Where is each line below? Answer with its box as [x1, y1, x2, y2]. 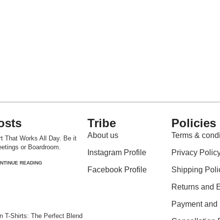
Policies [171, 116, 217, 130]
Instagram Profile [87, 148, 147, 157]
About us [87, 131, 119, 139]
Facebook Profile [87, 165, 147, 174]
